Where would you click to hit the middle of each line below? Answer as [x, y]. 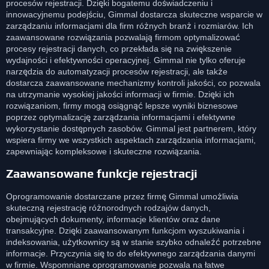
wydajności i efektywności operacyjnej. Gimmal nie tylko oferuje [126, 60]
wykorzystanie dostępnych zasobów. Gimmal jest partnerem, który [131, 128]
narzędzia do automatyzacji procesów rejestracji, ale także [117, 71]
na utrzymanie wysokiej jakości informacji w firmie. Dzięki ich [120, 94]
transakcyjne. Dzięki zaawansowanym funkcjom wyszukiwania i [125, 231]
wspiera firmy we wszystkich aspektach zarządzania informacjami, [131, 140]
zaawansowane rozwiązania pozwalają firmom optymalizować [123, 37]
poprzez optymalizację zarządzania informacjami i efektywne [121, 117]
